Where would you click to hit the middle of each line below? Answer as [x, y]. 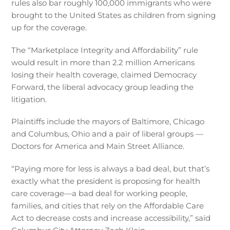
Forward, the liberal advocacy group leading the [103, 87]
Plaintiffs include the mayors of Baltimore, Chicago [108, 122]
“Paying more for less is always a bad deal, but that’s [111, 168]
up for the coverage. [49, 28]
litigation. [29, 99]
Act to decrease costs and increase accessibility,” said [111, 218]
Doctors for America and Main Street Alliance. [98, 146]
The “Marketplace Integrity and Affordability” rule [105, 50]
